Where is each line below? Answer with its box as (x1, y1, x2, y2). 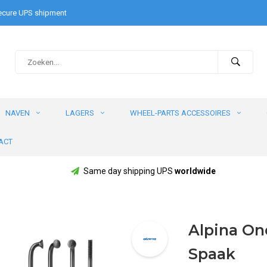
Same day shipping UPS (83, 166, 175, 176)
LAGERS (66, 108, 94, 117)
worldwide (174, 166, 216, 176)
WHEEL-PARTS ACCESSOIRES (130, 108, 231, 117)
